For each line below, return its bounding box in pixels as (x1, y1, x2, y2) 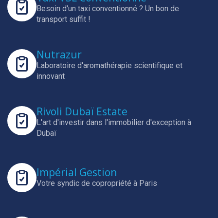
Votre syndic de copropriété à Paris (36, 178, 157, 188)
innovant (36, 72, 65, 81)
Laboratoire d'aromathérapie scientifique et (36, 61, 182, 70)
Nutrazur (36, 48, 82, 61)
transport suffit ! (36, 15, 91, 24)
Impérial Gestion (36, 165, 117, 179)
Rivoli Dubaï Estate (36, 105, 127, 118)
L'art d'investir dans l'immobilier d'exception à (36, 118, 191, 127)
